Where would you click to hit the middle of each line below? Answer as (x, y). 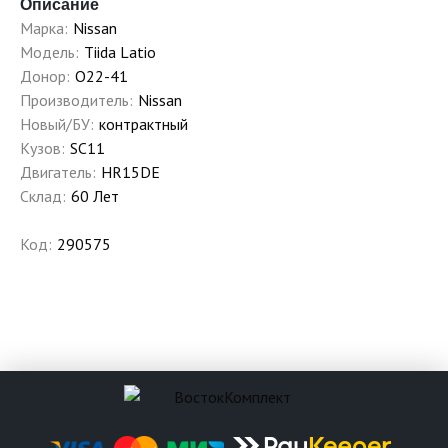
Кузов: (42, 148)
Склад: (43, 196)
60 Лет (95, 196)
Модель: (49, 52)
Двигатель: (58, 172)
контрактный (143, 124)
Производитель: (76, 100)
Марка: (44, 28)
